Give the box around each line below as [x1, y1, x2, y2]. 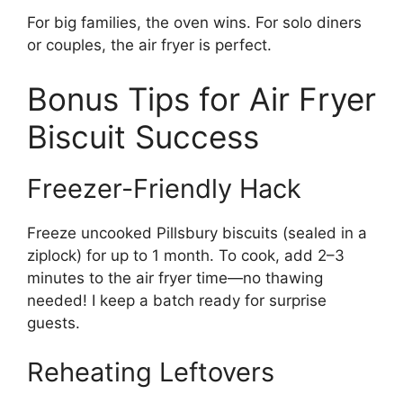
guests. [27, 313, 80, 332]
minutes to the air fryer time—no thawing [27, 268, 323, 287]
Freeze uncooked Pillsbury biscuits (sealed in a [27, 223, 367, 242]
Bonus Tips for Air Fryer [27, 79, 376, 118]
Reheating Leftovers [27, 356, 274, 389]
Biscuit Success [27, 117, 259, 156]
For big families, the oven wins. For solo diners [27, 13, 362, 32]
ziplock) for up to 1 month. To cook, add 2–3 [27, 246, 345, 264]
